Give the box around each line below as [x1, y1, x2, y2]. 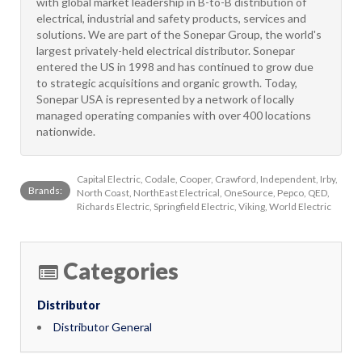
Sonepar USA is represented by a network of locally [36, 92, 294, 106]
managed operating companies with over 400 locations [36, 108, 311, 122]
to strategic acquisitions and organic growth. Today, [36, 76, 297, 90]
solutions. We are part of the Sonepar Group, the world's [36, 27, 322, 41]
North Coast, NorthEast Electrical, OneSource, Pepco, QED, [77, 187, 330, 199]
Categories [63, 257, 179, 284]
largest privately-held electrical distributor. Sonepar [36, 44, 295, 57]
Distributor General [53, 320, 152, 334]
